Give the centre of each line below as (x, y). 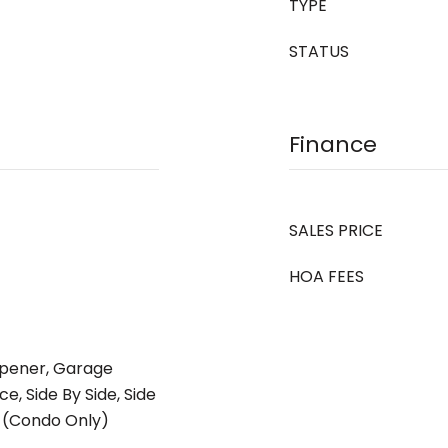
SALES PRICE (336, 230)
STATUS (319, 51)
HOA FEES (326, 276)
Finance (333, 144)
